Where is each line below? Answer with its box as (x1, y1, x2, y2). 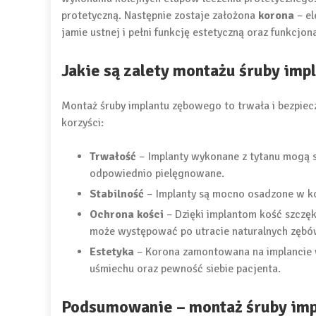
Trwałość (90, 150, 136, 164)
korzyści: (61, 116, 104, 130)
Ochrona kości (90, 207, 164, 222)
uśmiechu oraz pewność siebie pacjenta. (90, 262, 281, 276)
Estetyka (90, 245, 134, 260)
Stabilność (90, 187, 144, 202)
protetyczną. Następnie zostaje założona (61, 8, 258, 23)
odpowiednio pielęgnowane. (90, 166, 224, 181)
